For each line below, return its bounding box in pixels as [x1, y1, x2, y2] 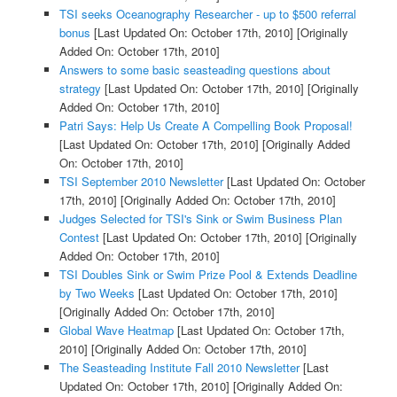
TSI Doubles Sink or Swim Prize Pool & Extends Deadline [58, 265, 357, 283]
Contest [58, 228, 99, 245]
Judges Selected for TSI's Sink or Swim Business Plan [58, 209, 342, 227]
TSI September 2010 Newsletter [58, 172, 223, 190]
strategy [58, 79, 101, 97]
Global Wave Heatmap [58, 321, 174, 339]
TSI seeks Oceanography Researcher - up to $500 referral [58, 4, 356, 22]
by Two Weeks [58, 284, 135, 301]
